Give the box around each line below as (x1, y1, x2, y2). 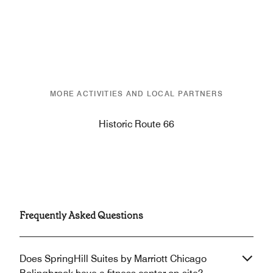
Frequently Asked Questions (19, 209, 143, 222)
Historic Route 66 (99, 118, 174, 130)
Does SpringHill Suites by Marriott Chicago (19, 253, 207, 265)
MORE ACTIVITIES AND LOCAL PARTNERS (49, 89, 224, 99)
